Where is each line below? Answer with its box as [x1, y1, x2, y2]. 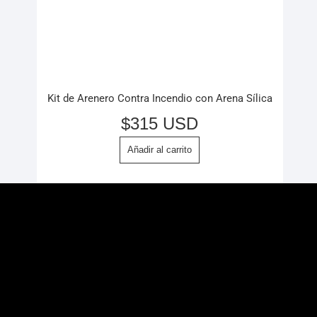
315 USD [130, 113, 198, 133]
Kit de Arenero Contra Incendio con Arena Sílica [47, 92, 272, 105]
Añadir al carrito [127, 144, 192, 155]
